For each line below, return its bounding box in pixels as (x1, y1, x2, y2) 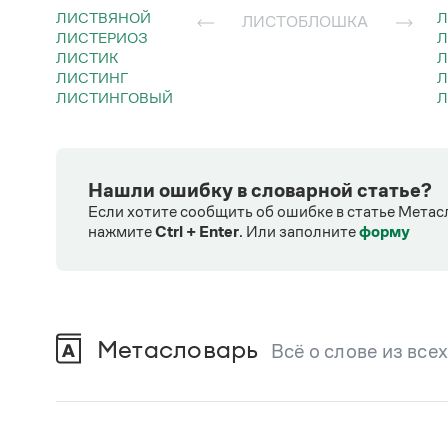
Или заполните (246, 222, 359, 240)
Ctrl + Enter (155, 222, 239, 240)
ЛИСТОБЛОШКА (253, 12, 368, 30)
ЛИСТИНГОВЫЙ (67, 88, 173, 106)
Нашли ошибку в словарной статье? (88, 178, 432, 201)
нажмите (88, 222, 155, 240)
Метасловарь (97, 333, 259, 364)
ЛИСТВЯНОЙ (67, 8, 151, 26)
